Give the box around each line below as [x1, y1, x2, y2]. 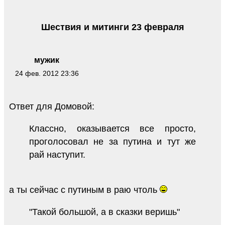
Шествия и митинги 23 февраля [41, 22, 184, 32]
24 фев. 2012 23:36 [15, 69, 79, 77]
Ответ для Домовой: [9, 101, 94, 111]
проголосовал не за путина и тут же [29, 136, 196, 147]
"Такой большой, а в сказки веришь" [29, 206, 180, 217]
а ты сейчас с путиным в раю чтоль [9, 184, 160, 195]
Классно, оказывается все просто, [29, 123, 196, 134]
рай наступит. [29, 149, 85, 160]
